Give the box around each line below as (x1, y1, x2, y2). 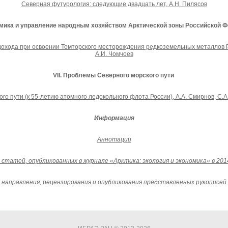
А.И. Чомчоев (95, 50, 133, 58)
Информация (94, 115, 134, 122)
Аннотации (97, 136, 131, 144)
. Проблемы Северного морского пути (60, 72, 176, 79)
